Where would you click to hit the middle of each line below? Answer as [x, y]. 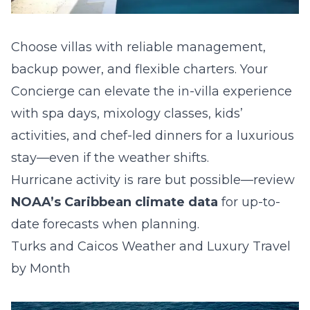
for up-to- [249, 202]
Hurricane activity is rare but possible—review [153, 180]
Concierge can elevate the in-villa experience [152, 91]
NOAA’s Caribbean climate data [115, 202]
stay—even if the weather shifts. [110, 158]
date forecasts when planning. [105, 224]
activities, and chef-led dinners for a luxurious [153, 136]
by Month [41, 268]
